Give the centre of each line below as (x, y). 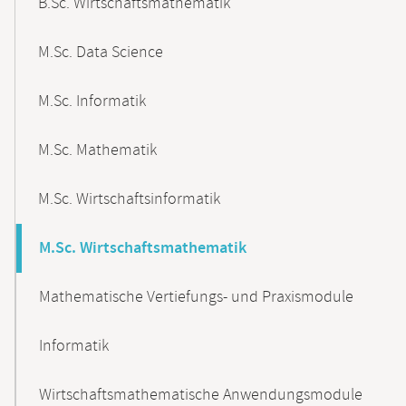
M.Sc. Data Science (101, 53)
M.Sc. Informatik (92, 101)
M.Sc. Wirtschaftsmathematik (143, 248)
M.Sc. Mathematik (97, 150)
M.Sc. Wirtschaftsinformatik (129, 199)
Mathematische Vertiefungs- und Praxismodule (196, 297)
